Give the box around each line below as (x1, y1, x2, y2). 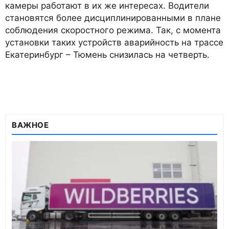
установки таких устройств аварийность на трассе (5, 37, 223, 48)
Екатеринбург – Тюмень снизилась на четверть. (5, 50, 210, 60)
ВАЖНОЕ (12, 120, 49, 130)
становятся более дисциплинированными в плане (5, 13, 221, 24)
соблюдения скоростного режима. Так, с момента (5, 25, 221, 36)
